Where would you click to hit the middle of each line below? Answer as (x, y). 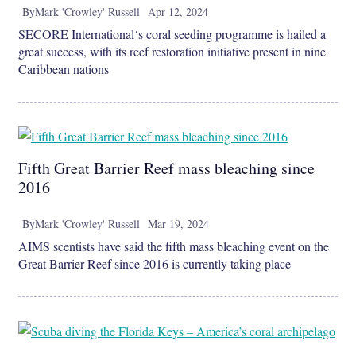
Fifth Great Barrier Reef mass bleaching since (166, 168)
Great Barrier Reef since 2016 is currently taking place (155, 264)
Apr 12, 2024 (178, 12)
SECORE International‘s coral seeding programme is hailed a (172, 34)
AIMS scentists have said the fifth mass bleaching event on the (174, 246)
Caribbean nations (64, 69)
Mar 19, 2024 (178, 224)
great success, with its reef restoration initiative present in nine (172, 52)
